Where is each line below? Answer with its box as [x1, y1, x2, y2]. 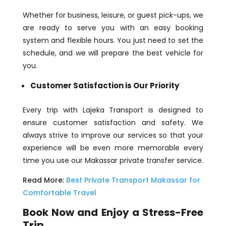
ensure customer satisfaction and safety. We [22, 117, 204, 128]
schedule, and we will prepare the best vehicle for [22, 47, 204, 58]
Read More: [22, 175, 66, 185]
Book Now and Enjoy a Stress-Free [22, 205, 204, 219]
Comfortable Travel [22, 187, 96, 198]
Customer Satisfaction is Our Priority [30, 80, 179, 91]
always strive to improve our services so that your [22, 130, 204, 140]
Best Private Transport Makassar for [66, 175, 200, 185]
